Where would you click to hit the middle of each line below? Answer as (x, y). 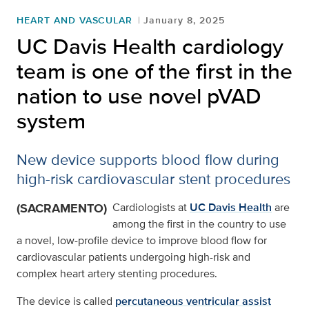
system (51, 121)
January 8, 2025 (184, 20)
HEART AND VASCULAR (75, 20)
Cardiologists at (151, 208)
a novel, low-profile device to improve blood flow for (142, 241)
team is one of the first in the (154, 71)
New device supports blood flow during (148, 160)
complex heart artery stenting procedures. (117, 274)
